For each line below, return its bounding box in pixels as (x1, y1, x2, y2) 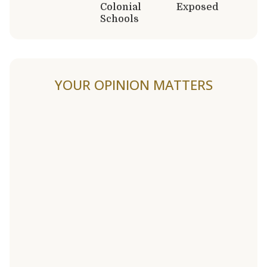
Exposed (176, 1, 219, 13)
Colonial (100, 1, 141, 13)
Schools (100, 13, 139, 24)
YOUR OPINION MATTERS (54, 75, 213, 94)
